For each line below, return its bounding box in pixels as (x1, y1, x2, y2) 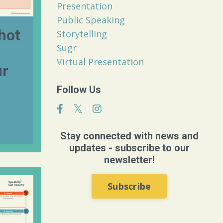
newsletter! (104, 154, 155, 166)
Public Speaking (56, 14, 125, 26)
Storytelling (56, 28, 107, 40)
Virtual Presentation (56, 56, 144, 68)
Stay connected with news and (60, 130, 199, 142)
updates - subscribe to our (69, 142, 190, 154)
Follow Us (56, 84, 101, 96)
